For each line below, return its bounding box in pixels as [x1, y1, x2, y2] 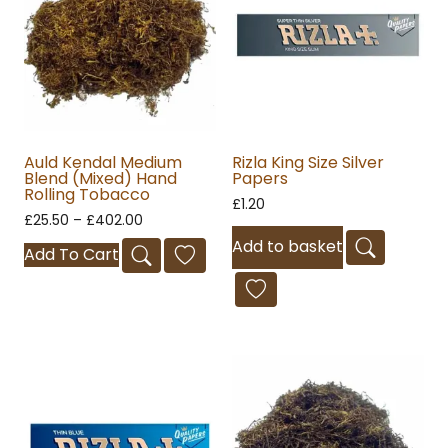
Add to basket [232, 234, 343, 258]
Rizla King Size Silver [232, 151, 384, 175]
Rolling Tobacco [24, 183, 150, 207]
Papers [232, 167, 288, 191]
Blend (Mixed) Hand [24, 167, 177, 191]
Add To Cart [24, 242, 119, 266]
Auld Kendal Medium [24, 151, 182, 175]
